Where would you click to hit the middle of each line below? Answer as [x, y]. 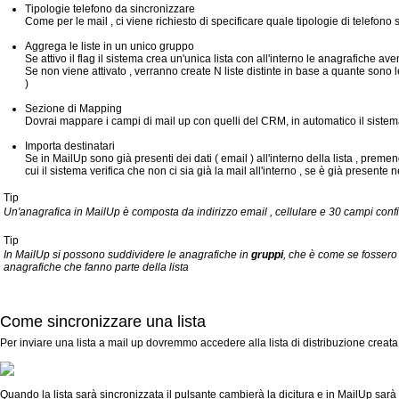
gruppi [267, 255]
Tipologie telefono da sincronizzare [110, 9]
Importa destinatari [70, 146]
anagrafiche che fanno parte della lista [96, 267]
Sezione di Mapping [73, 109]
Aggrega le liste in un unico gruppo [110, 46]
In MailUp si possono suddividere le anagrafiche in [127, 255]
